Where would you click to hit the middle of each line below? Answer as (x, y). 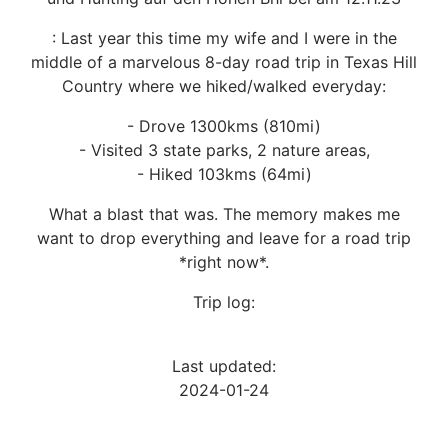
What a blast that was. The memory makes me (224, 213)
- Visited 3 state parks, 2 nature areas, (224, 149)
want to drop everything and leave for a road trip (224, 237)
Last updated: (223, 365)
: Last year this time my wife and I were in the (224, 37)
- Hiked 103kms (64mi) (224, 173)
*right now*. (224, 261)
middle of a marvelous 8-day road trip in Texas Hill (224, 61)
